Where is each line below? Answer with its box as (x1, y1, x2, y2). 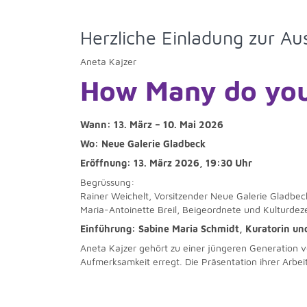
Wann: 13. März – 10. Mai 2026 (80, 119, 223, 130)
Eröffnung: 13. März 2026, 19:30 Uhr (80, 157, 252, 169)
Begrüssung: (80, 176, 134, 188)
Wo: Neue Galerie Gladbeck (80, 138, 206, 149)
